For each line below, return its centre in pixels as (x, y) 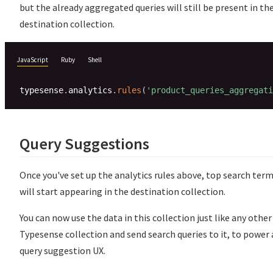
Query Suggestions (84, 143)
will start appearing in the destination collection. (122, 191)
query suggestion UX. (62, 250)
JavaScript (33, 59)
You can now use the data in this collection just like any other (146, 217)
